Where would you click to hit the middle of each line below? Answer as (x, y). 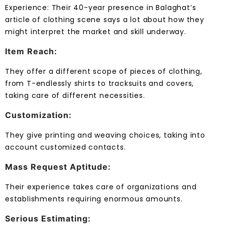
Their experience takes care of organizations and (101, 187)
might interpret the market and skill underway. (96, 32)
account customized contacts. (66, 147)
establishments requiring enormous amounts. (94, 199)
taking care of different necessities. (75, 96)
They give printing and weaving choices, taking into (105, 135)
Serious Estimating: (48, 219)
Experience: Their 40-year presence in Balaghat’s (101, 8)
